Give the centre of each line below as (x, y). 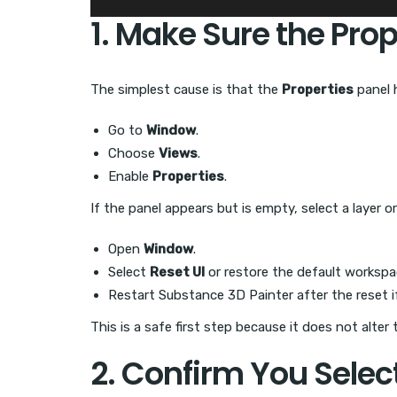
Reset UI (177, 272)
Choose (133, 154)
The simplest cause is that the (186, 90)
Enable (130, 177)
